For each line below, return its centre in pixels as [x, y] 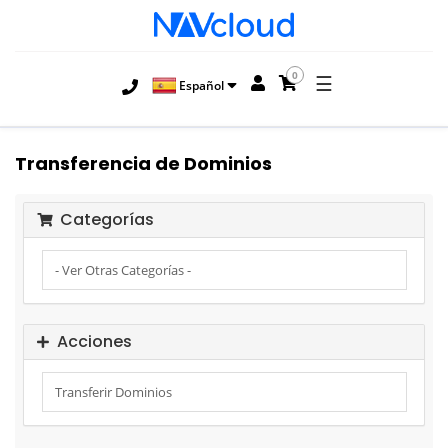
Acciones [90, 342]
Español [199, 85]
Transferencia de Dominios [143, 163]
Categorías [102, 220]
